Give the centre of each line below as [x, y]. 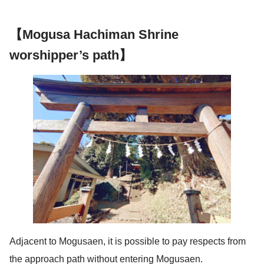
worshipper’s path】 [71, 55]
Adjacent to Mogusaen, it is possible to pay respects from [128, 241]
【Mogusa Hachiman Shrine [94, 34]
